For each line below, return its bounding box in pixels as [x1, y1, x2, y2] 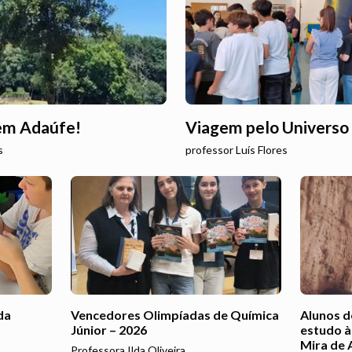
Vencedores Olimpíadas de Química [70, 306, 279, 322]
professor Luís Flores [185, 143, 288, 157]
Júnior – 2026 [70, 321, 147, 337]
